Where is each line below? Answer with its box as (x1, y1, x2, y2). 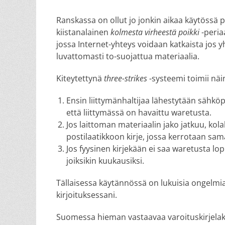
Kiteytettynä (56, 73, 104, 84)
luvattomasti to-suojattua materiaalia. (56, 51, 199, 62)
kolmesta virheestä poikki (110, 27, 201, 38)
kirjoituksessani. (56, 189, 117, 200)
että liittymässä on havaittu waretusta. (66, 107, 211, 118)
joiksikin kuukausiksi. (66, 155, 144, 166)
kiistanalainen (56, 27, 110, 38)
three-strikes (104, 73, 147, 84)
